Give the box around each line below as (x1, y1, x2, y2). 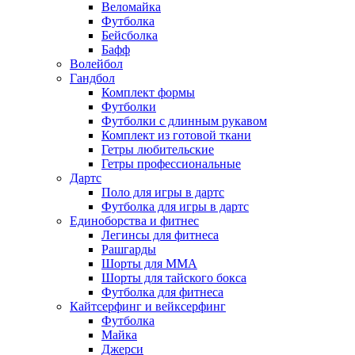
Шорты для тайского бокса (101, 271, 246, 285)
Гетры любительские (101, 143, 214, 157)
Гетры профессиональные (101, 157, 241, 171)
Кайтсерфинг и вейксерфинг (70, 300, 226, 314)
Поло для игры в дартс (101, 185, 224, 200)
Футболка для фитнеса (101, 285, 223, 300)
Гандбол (70, 71, 115, 86)
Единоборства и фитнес (70, 214, 199, 228)
